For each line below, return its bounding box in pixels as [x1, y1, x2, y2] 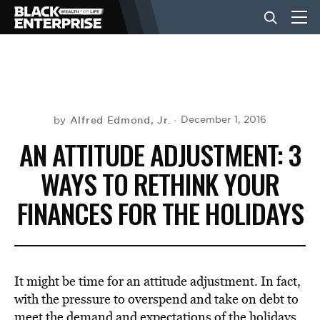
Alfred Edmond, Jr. [69, 114, 171, 126]
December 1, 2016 [181, 114, 267, 126]
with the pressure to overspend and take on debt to [14, 290, 299, 308]
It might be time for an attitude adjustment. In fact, [14, 272, 301, 290]
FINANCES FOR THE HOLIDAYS [16, 193, 304, 233]
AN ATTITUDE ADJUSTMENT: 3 [19, 134, 301, 174]
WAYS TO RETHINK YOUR [41, 164, 279, 204]
